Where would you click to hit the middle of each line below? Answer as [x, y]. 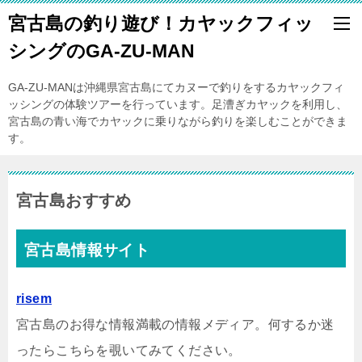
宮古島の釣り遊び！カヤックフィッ [161, 23]
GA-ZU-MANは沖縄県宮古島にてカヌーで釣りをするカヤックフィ [176, 87]
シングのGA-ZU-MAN [101, 51]
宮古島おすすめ [74, 200]
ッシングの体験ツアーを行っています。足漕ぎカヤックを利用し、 [178, 104]
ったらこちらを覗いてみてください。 [129, 350]
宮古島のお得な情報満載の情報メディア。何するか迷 [175, 324]
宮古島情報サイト [87, 250]
